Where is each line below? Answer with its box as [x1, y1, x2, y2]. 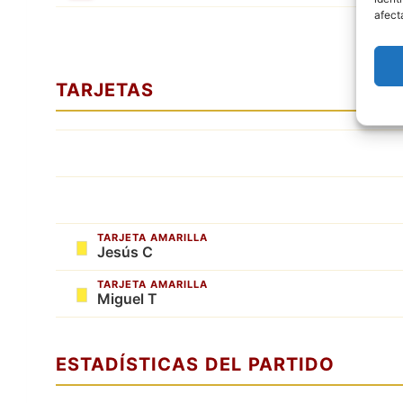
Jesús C [97, 242, 153, 261]
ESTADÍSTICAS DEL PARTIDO [56, 353, 335, 375]
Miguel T [97, 289, 157, 308]
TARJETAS [56, 78, 154, 101]
